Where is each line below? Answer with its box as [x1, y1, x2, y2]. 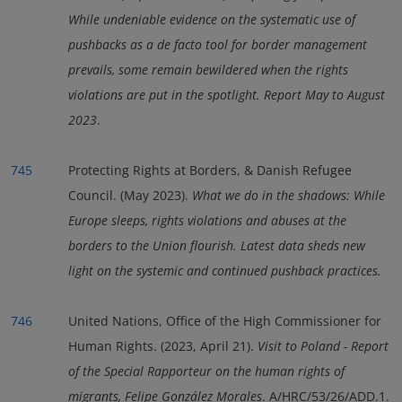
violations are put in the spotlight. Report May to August [68, 85, 385, 103]
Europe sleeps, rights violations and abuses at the [68, 211, 346, 229]
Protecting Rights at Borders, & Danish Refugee [68, 161, 352, 179]
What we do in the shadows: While [192, 186, 385, 204]
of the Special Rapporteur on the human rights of [68, 362, 345, 380]
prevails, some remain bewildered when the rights [68, 60, 348, 78]
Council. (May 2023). [68, 186, 192, 204]
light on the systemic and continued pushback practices [68, 261, 378, 279]
